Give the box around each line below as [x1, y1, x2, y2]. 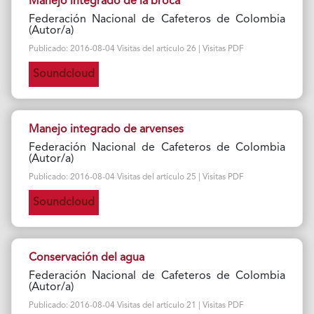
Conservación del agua [28, 252, 144, 264]
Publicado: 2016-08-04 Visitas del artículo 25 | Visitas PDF [28, 173, 244, 182]
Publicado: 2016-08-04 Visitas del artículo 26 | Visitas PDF [28, 45, 244, 53]
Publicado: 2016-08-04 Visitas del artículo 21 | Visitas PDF [28, 301, 244, 310]
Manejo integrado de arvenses [28, 124, 184, 135]
